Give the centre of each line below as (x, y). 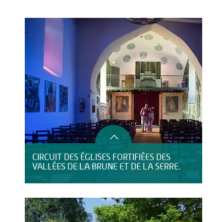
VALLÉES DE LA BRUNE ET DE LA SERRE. (106, 167)
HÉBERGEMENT (47, 13)
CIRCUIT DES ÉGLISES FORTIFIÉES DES (101, 158)
